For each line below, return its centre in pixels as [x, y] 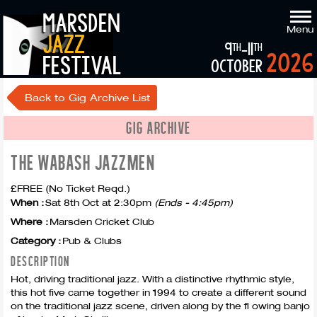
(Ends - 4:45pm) [194, 202]
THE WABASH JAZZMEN [83, 162]
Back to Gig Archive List [87, 98]
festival [82, 67]
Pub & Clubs [92, 241]
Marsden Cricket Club [102, 221]
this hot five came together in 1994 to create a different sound [158, 292]
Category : [36, 241]
